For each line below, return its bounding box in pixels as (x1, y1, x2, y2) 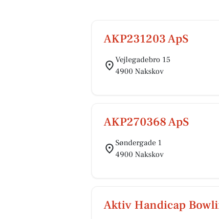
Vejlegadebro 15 (115, 55, 170, 65)
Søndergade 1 (115, 138, 162, 148)
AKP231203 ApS (104, 31, 189, 46)
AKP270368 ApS (104, 114, 189, 130)
